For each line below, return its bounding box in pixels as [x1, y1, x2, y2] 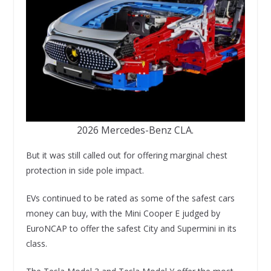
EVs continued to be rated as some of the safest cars [25, 192, 235, 204]
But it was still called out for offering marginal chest [25, 149, 227, 162]
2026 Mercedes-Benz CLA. [77, 123, 194, 137]
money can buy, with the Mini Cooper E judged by [25, 207, 220, 220]
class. [25, 238, 47, 250]
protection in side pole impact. [25, 165, 144, 177]
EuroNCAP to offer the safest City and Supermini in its [25, 223, 237, 235]
